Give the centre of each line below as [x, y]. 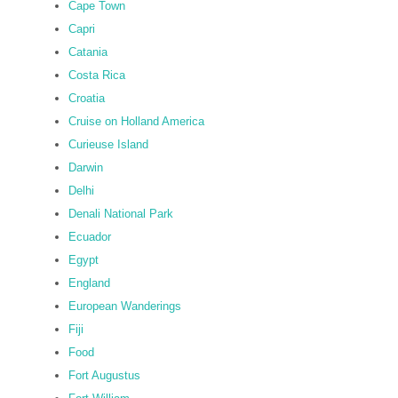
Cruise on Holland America [136, 121]
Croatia [87, 98]
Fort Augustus [104, 375]
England [89, 283]
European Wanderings [125, 306]
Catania [88, 52]
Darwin [86, 167]
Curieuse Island [108, 144]
